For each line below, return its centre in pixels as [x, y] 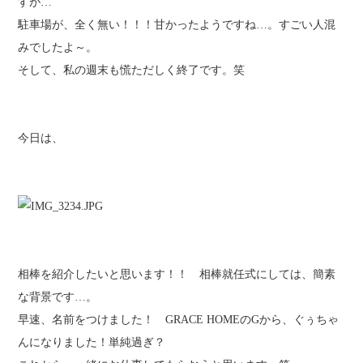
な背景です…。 [58, 297]
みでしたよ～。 [58, 47]
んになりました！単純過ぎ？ [92, 342]
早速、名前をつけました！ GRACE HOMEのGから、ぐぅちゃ [179, 320]
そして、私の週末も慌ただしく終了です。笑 [132, 70]
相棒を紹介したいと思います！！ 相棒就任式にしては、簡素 [177, 274]
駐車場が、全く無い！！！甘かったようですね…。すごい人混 [177, 25]
